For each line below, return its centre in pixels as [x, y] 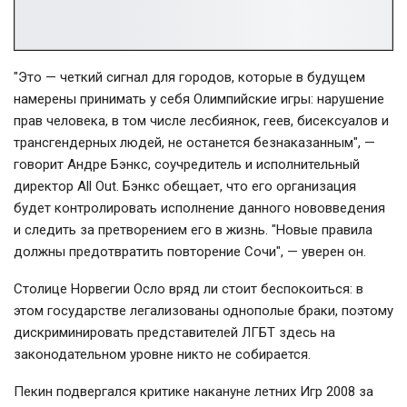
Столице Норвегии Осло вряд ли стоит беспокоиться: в [189, 288]
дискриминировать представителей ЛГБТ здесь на [174, 332]
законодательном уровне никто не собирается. [162, 354]
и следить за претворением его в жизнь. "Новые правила [193, 229]
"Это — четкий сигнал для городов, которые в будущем [189, 77]
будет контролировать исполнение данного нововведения [199, 208]
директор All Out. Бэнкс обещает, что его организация [185, 186]
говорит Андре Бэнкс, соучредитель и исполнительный [187, 164]
